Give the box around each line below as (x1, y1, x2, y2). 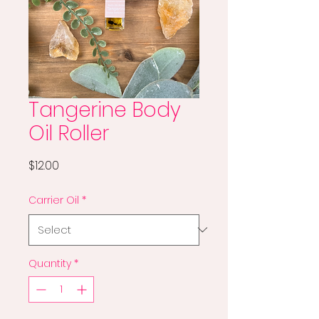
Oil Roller (28, 119, 109, 147)
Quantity (28, 256, 71, 271)
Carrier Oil (28, 192, 79, 207)
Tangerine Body (28, 95, 181, 124)
